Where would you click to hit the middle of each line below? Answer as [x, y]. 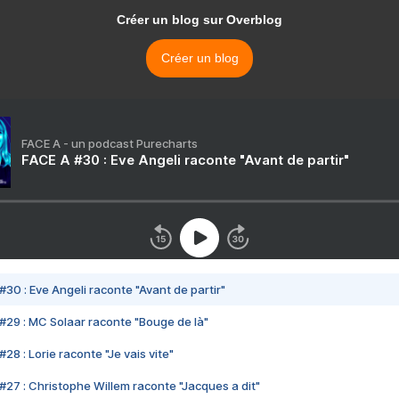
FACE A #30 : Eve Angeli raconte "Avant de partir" [185, 160]
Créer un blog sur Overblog [199, 20]
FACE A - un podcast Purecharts [110, 144]
